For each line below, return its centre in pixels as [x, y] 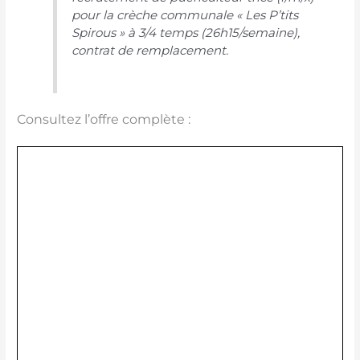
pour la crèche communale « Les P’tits [185, 14]
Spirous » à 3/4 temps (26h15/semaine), [186, 32]
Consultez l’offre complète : [104, 120]
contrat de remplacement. [150, 50]
